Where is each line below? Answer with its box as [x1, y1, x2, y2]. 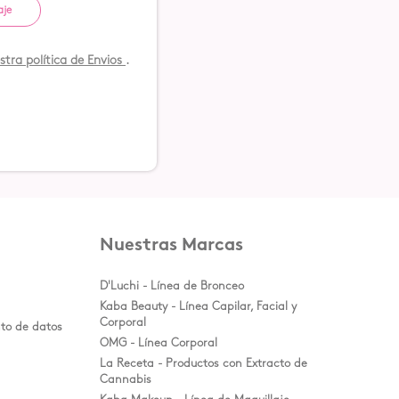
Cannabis [100, 374, 151, 386]
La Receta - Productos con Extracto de [100, 358, 307, 370]
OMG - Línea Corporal [100, 338, 217, 349]
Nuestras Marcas [100, 238, 243, 256]
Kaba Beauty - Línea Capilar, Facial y [100, 301, 297, 313]
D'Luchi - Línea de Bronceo [100, 281, 244, 292]
